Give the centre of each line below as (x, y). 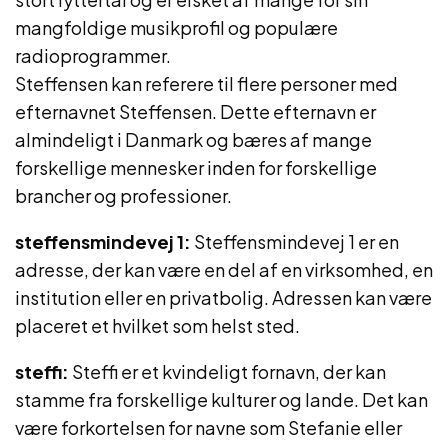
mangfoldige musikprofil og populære (176, 27)
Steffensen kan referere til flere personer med (206, 83)
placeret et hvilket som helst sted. (157, 325)
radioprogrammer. (93, 55)
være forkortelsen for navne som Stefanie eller (208, 427)
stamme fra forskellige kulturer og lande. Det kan (221, 399)
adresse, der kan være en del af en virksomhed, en (224, 269)
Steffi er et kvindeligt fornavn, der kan (227, 371)
